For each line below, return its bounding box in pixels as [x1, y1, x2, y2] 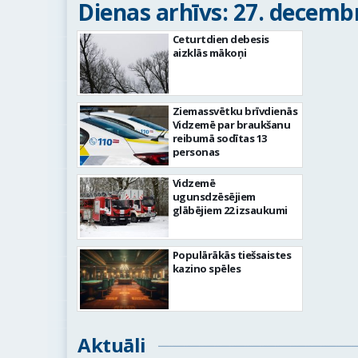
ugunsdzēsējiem [172, 189, 256, 204]
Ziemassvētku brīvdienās [172, 104, 298, 118]
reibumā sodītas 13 [172, 131, 267, 145]
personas [172, 145, 220, 159]
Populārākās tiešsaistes [172, 248, 292, 262]
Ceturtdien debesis [172, 32, 269, 46]
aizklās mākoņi [172, 46, 247, 60]
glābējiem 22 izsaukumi [172, 203, 288, 217]
